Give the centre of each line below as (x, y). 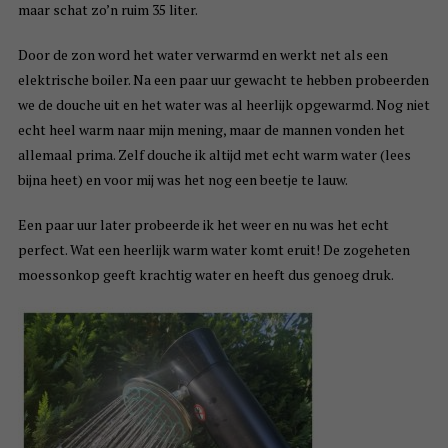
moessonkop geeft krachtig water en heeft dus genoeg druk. (205, 275)
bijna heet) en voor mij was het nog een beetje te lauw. (182, 180)
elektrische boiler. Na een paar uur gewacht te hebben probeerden (223, 80)
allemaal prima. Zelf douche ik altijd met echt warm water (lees (214, 155)
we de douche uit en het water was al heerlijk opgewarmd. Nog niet (223, 105)
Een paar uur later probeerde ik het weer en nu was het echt (203, 225)
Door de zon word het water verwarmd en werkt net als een (202, 55)
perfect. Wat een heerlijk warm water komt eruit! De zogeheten (213, 250)
